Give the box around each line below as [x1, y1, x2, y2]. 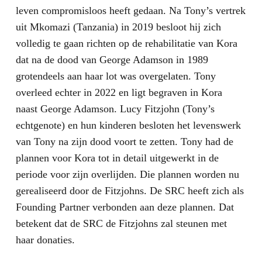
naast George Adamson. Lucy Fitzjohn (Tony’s [15, 103, 215, 115]
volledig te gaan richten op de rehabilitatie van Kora [15, 37, 237, 50]
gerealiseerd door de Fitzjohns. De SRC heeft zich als [15, 185, 244, 197]
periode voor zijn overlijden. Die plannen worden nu [15, 168, 239, 181]
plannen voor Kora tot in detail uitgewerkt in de [15, 152, 219, 164]
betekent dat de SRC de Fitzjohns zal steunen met [15, 218, 227, 230]
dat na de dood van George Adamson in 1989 [15, 54, 208, 66]
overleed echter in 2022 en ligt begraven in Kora [15, 87, 222, 99]
